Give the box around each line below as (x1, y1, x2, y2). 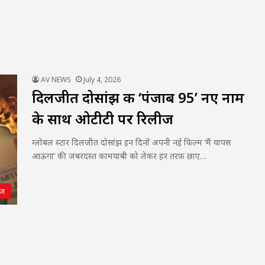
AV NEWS (41, 75, 71, 85)
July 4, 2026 (83, 75, 121, 85)
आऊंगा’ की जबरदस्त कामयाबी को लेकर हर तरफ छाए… (32, 150, 206, 161)
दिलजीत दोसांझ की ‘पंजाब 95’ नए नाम (32, 88, 244, 107)
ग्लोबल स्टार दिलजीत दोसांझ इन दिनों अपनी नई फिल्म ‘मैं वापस (32, 137, 231, 148)
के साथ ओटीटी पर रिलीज (32, 109, 173, 128)
